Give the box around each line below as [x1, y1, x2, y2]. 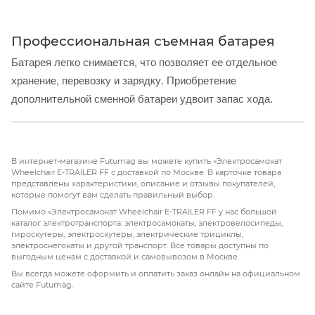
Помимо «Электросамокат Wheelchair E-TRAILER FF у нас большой [11, 206, 277, 217]
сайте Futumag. [11, 279, 73, 290]
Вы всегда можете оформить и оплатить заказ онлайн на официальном [11, 268, 300, 278]
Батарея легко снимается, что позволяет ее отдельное [11, 53, 277, 69]
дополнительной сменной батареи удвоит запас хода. [11, 90, 273, 105]
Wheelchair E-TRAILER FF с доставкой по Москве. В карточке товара [11, 167, 281, 177]
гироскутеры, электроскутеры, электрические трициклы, [11, 229, 243, 239]
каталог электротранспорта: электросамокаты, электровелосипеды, [11, 217, 283, 228]
